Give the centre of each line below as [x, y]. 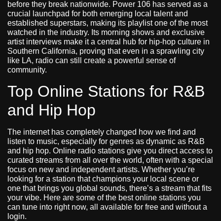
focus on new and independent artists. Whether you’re [101, 169]
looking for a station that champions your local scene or [103, 179]
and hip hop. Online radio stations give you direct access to [110, 150]
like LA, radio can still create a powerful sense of [92, 61]
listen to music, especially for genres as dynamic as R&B [106, 141]
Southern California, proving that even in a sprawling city [106, 51]
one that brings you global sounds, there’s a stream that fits [110, 188]
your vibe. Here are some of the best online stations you [104, 197]
